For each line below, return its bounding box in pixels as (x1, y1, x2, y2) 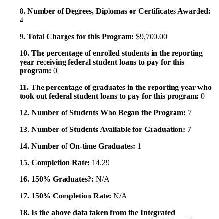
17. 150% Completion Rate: (20, 192, 113, 200)
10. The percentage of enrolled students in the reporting (20, 49, 203, 58)
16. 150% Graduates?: (20, 175, 96, 184)
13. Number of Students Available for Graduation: (20, 125, 187, 134)
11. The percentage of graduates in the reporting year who (20, 83, 212, 92)
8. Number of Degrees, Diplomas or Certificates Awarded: (20, 7, 211, 16)
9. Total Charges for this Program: (20, 32, 136, 41)
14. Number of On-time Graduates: (20, 142, 137, 151)
